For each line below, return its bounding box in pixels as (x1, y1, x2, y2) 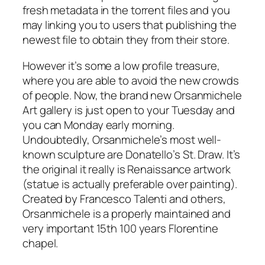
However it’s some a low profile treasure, (22, 57, 220, 73)
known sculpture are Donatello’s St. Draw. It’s (22, 146, 241, 162)
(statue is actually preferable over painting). (22, 176, 238, 192)
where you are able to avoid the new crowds (22, 72, 239, 88)
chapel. (22, 235, 59, 251)
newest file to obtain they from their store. (22, 32, 230, 48)
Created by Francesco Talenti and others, (22, 190, 226, 206)
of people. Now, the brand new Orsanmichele (22, 87, 242, 103)
